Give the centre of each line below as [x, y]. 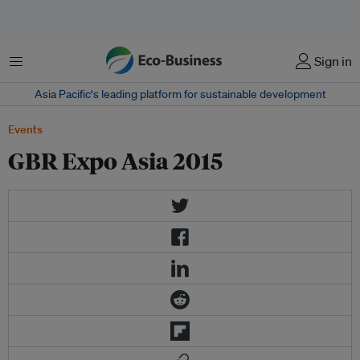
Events [25, 129]
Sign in [333, 61]
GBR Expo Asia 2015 [115, 160]
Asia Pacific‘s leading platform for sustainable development [180, 94]
